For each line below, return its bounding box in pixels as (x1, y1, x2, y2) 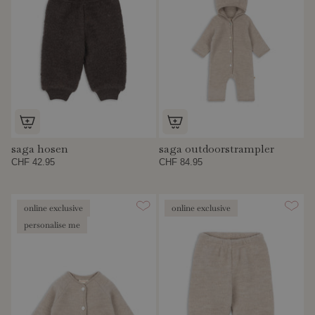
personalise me (24, 219, 80, 231)
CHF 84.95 (159, 157, 203, 168)
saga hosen (11, 141, 68, 157)
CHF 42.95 (11, 157, 55, 168)
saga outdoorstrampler (159, 141, 275, 157)
